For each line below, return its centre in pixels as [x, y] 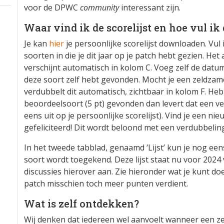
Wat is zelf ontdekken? [81, 204]
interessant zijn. [150, 8]
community [99, 8]
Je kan [36, 44]
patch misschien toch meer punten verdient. [106, 184]
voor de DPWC [52, 8]
